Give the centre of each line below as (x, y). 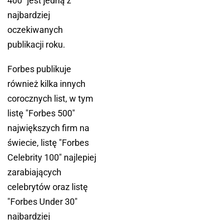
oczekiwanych (35, 29)
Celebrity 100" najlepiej (52, 157)
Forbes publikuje (39, 69)
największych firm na (48, 128)
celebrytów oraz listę (48, 187)
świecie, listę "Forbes (48, 142)
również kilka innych (46, 83)
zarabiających (34, 172)
